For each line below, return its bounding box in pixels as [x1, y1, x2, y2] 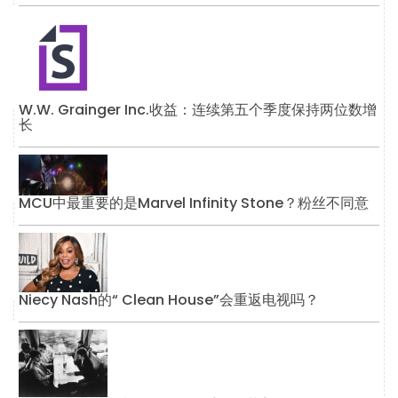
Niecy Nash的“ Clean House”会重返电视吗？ [19, 289, 319, 310]
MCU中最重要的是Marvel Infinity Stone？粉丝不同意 [19, 193, 369, 214]
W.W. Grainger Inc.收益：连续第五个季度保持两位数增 [19, 99, 377, 120]
